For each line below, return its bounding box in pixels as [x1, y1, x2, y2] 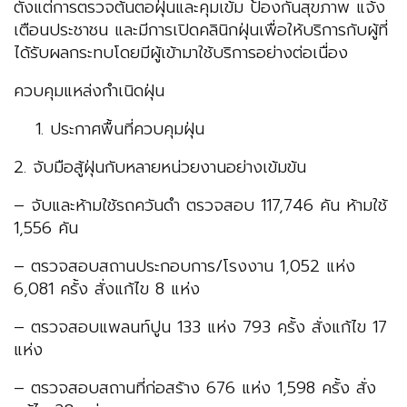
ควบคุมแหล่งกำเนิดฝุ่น [14, 78, 164, 104]
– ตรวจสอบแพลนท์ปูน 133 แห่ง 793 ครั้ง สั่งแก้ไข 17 [14, 314, 387, 341]
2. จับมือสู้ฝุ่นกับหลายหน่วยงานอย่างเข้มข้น [14, 154, 306, 181]
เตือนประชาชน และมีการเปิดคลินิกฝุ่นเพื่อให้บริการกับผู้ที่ [14, 17, 388, 44]
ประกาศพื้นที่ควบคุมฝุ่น [50, 116, 204, 143]
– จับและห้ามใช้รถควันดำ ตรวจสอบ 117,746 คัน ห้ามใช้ [14, 193, 387, 219]
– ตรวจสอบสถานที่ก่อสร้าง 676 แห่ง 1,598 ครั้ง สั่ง [14, 375, 376, 402]
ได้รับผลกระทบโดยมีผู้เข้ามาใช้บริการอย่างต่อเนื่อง [14, 40, 348, 66]
